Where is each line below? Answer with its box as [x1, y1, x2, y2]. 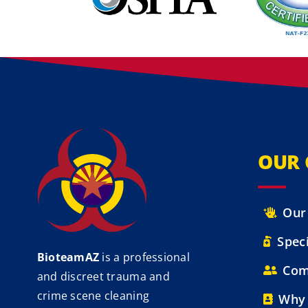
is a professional [99, 250, 190, 265]
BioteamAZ [36, 250, 100, 265]
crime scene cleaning [36, 288, 150, 304]
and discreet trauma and [36, 269, 170, 285]
